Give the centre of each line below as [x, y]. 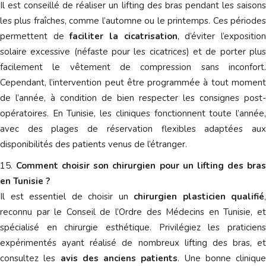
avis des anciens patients [119, 258]
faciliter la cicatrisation [123, 36]
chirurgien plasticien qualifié [199, 196]
